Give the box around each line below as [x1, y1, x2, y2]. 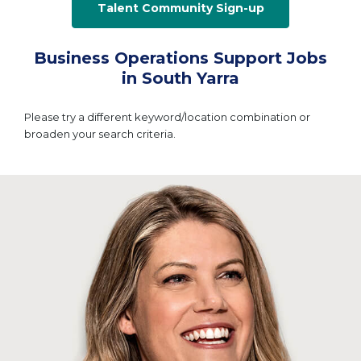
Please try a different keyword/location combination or [24, 110, 310, 123]
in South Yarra [122, 68, 239, 88]
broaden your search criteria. [24, 127, 176, 140]
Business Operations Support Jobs [34, 48, 327, 68]
